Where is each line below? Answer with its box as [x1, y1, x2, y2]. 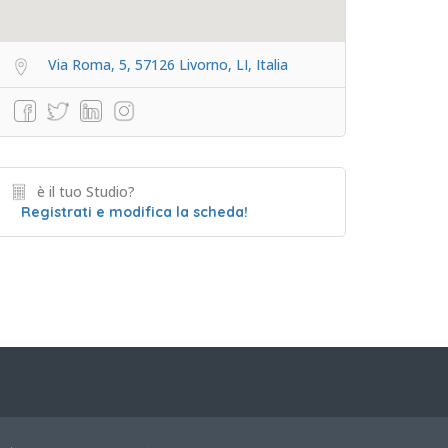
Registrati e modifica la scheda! [21, 203, 248, 221]
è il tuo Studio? [37, 182, 135, 201]
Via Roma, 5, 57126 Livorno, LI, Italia [48, 55, 288, 74]
